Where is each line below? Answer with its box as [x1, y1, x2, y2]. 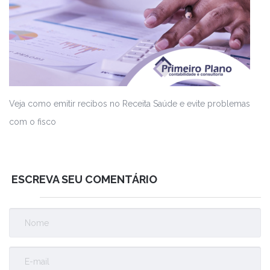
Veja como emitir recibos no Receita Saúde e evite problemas [9, 99, 250, 109]
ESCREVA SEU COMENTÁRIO [9, 173, 157, 186]
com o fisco [9, 117, 56, 127]
